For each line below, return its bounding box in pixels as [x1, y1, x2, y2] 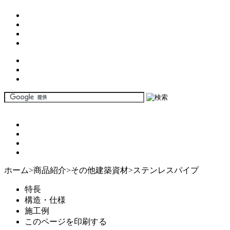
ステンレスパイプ [133, 166, 199, 175]
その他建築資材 [71, 166, 128, 175]
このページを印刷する [25, 217, 107, 226]
